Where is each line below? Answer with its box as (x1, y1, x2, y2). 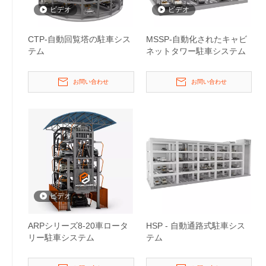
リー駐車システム (28, 233, 94, 242)
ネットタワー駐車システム (145, 46, 246, 56)
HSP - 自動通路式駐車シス (145, 221, 245, 230)
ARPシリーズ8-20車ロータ (28, 221, 128, 230)
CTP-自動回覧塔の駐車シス (28, 34, 131, 44)
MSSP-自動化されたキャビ (145, 34, 247, 44)
